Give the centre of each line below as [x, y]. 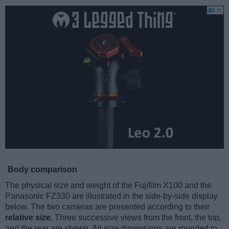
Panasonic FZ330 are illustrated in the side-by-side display [111, 196]
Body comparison [42, 170]
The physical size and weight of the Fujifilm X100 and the [108, 186]
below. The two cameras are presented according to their [107, 207]
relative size [28, 218]
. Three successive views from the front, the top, [136, 218]
